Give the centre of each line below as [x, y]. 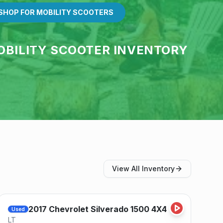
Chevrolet [68, 209]
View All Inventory [143, 168]
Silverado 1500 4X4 [128, 209]
